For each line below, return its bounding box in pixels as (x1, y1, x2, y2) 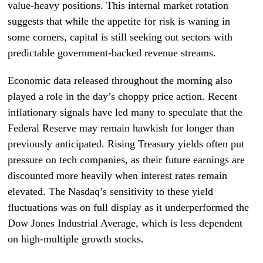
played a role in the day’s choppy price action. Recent (8, 90, 238, 102)
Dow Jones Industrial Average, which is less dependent (8, 217, 243, 229)
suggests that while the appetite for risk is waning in (8, 15, 231, 27)
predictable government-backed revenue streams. (8, 47, 217, 59)
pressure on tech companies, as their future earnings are (8, 154, 245, 166)
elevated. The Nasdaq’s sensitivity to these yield (8, 186, 214, 197)
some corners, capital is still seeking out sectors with (8, 31, 233, 43)
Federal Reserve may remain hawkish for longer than (8, 122, 235, 134)
